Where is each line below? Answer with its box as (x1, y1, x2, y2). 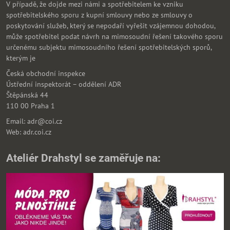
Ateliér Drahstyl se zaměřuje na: (6, 151, 161, 164)
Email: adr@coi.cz (6, 116, 62, 126)
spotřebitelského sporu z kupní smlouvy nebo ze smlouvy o (6, 10, 193, 20)
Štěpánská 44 (6, 90, 48, 100)
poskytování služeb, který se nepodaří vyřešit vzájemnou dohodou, (6, 21, 215, 31)
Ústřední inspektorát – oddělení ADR (6, 79, 121, 89)
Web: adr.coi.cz (6, 127, 53, 137)
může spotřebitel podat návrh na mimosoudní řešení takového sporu (6, 32, 223, 42)
